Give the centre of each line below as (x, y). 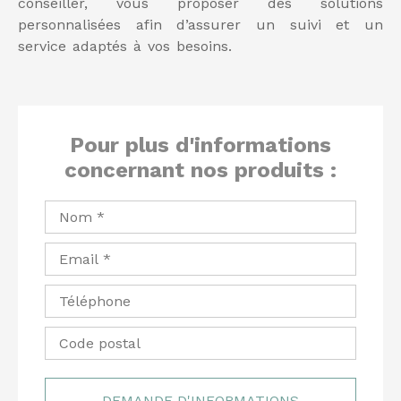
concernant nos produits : (200, 171)
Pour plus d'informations (200, 145)
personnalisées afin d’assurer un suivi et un (200, 25)
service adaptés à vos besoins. (125, 47)
